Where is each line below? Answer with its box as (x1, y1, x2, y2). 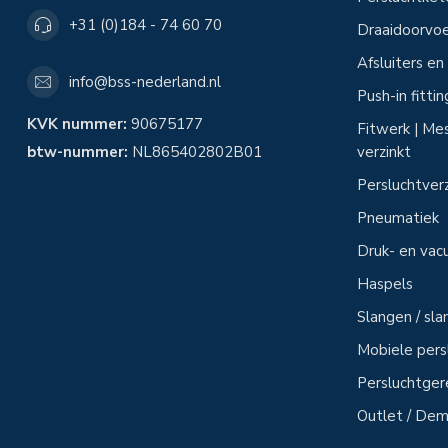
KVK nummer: (27, 114, 127, 134)
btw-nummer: (27, 142, 128, 162)
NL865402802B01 (128, 142, 262, 162)
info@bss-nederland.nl (69, 71, 221, 92)
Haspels (357, 274, 413, 294)
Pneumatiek (357, 208, 439, 228)
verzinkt (357, 142, 411, 162)
